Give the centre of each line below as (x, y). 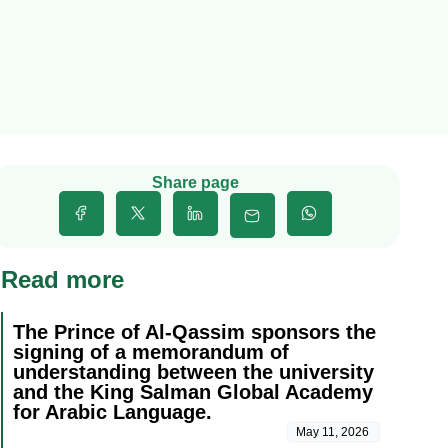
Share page (195, 183)
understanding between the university (193, 372)
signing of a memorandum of (150, 352)
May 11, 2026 (332, 432)
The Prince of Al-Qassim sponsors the (194, 332)
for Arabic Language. (112, 412)
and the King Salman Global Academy (192, 392)
